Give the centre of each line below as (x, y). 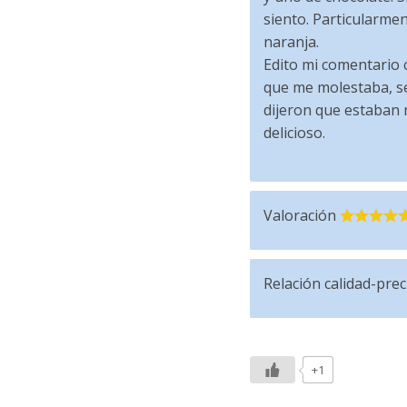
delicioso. (294, 133)
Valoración (299, 215)
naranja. (291, 42)
